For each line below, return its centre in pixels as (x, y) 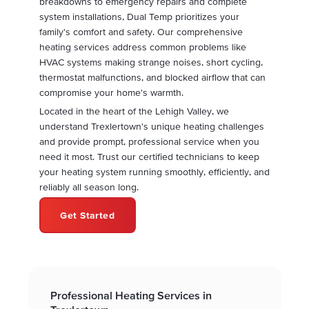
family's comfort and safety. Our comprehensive (141, 32)
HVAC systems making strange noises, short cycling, (151, 62)
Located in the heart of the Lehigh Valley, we (134, 111)
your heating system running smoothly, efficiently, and (154, 171)
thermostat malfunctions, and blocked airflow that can (152, 78)
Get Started (88, 216)
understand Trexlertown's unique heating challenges (151, 126)
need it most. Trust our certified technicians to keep (149, 156)
